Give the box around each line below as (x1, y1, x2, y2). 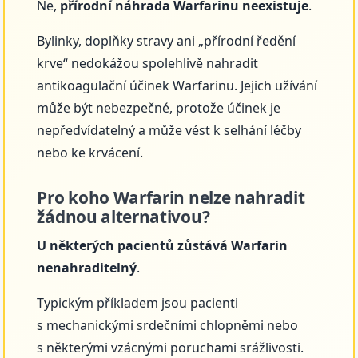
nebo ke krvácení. (37, 143, 144, 161)
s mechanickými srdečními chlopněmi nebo (37, 316, 299, 335)
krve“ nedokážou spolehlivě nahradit (37, 54, 259, 72)
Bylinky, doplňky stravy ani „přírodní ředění (37, 31, 296, 50)
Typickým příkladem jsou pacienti (37, 294, 239, 312)
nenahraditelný (37, 259, 137, 277)
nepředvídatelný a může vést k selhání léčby (37, 121, 302, 139)
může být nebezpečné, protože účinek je (37, 98, 281, 117)
